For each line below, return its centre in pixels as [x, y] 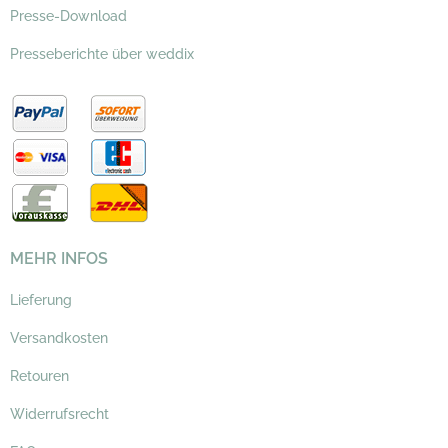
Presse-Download [68, 15]
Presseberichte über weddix [102, 53]
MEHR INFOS [59, 258]
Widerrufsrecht [59, 413]
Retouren [39, 375]
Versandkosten [59, 337]
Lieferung [41, 299]
